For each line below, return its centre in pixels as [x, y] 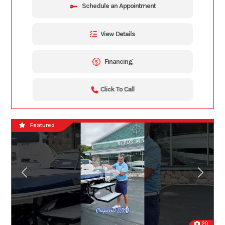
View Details [118, 34]
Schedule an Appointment [119, 6]
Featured [43, 125]
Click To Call [117, 89]
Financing [119, 61]
